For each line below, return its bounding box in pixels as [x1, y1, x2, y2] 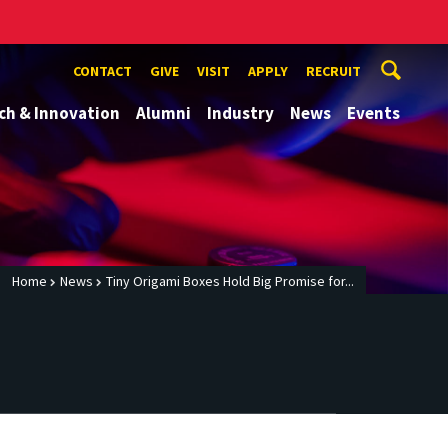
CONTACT [73, 62, 132, 80]
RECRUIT [306, 62, 361, 80]
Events [347, 102, 400, 124]
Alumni [136, 102, 191, 124]
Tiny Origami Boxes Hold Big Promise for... [106, 272, 354, 291]
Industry [207, 102, 274, 124]
